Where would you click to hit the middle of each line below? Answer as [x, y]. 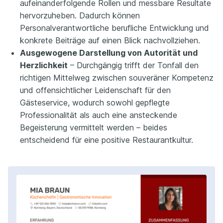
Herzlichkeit [44, 65]
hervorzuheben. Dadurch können [80, 15]
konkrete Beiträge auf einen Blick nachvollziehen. [110, 40]
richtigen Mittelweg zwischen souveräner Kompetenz [117, 77]
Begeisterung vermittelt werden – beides [94, 127]
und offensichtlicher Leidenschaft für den [95, 90]
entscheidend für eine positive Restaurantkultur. [107, 140]
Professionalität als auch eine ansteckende [99, 115]
